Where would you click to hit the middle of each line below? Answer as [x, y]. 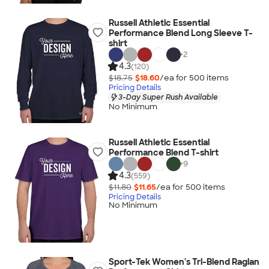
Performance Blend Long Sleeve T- [180, 33]
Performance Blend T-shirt [163, 153]
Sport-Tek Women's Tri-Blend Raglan [184, 262]
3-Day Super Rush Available [168, 97]
